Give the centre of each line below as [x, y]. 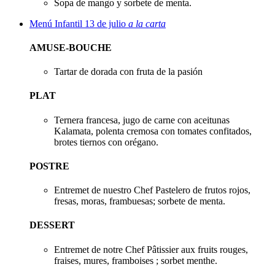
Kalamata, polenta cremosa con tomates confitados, [153, 131]
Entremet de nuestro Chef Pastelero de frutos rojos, [152, 190]
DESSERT [52, 225]
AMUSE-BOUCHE [71, 47]
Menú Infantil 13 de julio [79, 23]
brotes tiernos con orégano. [106, 142]
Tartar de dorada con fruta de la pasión [128, 72]
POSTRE [49, 166]
